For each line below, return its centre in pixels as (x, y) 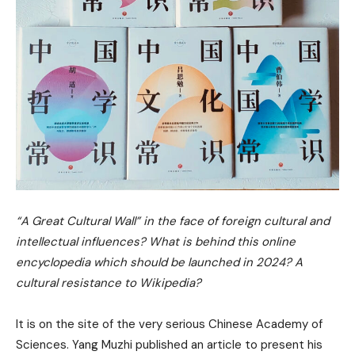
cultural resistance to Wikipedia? (109, 282)
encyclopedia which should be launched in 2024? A (159, 262)
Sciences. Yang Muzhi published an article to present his (169, 344)
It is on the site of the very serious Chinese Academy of (169, 324)
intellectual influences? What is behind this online (156, 241)
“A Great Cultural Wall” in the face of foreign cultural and (173, 221)
